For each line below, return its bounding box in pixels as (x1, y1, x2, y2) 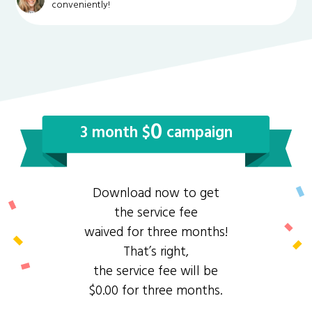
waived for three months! (84, 221, 228, 243)
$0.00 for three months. (89, 280, 223, 302)
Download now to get (92, 182, 219, 204)
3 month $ (79, 120, 150, 146)
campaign (162, 120, 233, 146)
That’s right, (123, 241, 189, 263)
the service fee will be (93, 260, 219, 282)
